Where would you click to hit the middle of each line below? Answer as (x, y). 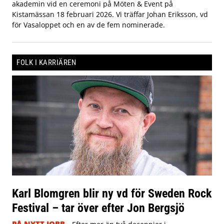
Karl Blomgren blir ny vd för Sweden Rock (112, 193)
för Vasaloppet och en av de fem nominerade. (88, 24)
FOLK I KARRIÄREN (46, 62)
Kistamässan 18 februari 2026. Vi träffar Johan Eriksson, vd (110, 14)
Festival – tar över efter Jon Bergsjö (98, 207)
